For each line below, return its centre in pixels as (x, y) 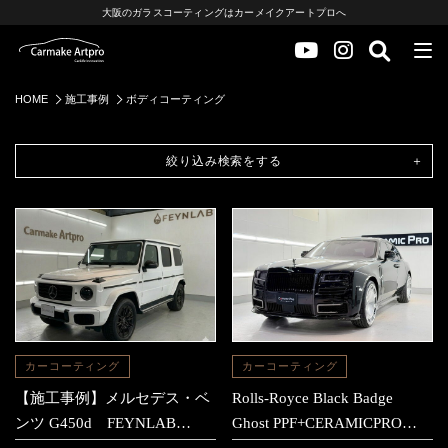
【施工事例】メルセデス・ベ (112, 398)
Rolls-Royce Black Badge (313, 398)
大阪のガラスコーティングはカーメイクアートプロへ (224, 12)
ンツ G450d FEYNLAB (95, 423)
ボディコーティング (175, 99)
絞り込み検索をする (224, 161)
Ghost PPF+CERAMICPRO (317, 423)
